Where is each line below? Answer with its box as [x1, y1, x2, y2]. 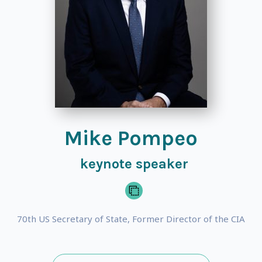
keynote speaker [80, 156, 188, 172]
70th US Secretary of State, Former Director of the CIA [17, 213, 245, 225]
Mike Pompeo [64, 126, 198, 150]
